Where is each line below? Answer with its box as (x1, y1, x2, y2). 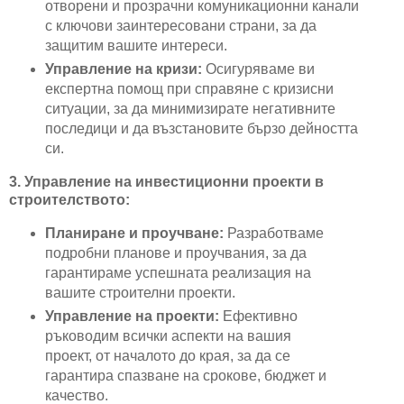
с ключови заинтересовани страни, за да (44, 18, 317, 34)
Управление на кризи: (44, 61, 202, 78)
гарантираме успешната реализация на (44, 265, 311, 281)
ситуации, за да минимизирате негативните (44, 101, 335, 117)
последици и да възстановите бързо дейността (44, 121, 358, 137)
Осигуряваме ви (201, 61, 315, 78)
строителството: (9, 192, 130, 208)
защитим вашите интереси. (44, 38, 227, 54)
